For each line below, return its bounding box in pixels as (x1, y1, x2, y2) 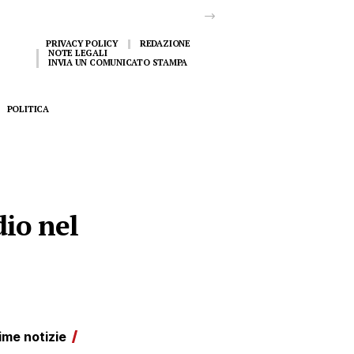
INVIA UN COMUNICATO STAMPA (48, 57, 188, 68)
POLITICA (6, 103, 49, 115)
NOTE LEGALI (48, 47, 107, 58)
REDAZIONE (139, 38, 190, 49)
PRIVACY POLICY (46, 38, 119, 49)
